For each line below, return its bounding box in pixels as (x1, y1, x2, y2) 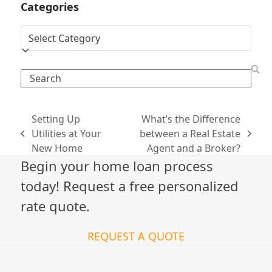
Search (20, 69, 52, 83)
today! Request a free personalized (21, 176, 239, 195)
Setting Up (31, 112, 80, 126)
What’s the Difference (141, 112, 241, 126)
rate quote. (21, 196, 90, 215)
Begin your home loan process (21, 156, 214, 175)
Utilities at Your (31, 126, 101, 140)
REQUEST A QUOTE (87, 228, 185, 243)
